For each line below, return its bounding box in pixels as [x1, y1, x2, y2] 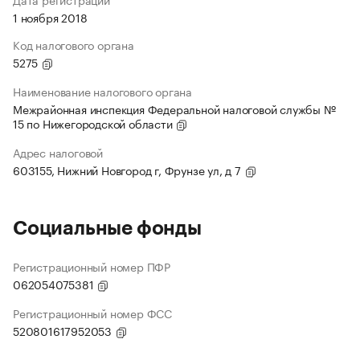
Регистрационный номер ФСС [13, 304, 172, 322]
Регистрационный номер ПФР [13, 257, 170, 276]
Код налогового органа [13, 35, 134, 54]
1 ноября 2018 [13, 8, 88, 27]
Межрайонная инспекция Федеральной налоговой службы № [13, 100, 336, 118]
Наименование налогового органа [13, 82, 192, 100]
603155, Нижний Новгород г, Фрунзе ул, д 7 [13, 161, 244, 179]
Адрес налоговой [13, 143, 103, 162]
